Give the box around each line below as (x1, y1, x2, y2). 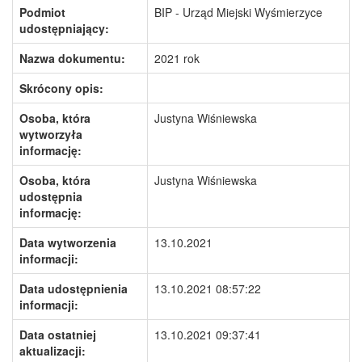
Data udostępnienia (19, 280, 128, 297)
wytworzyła (19, 126, 82, 142)
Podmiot (19, 4, 65, 20)
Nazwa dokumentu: (19, 50, 125, 66)
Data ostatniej (19, 326, 96, 343)
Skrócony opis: (19, 80, 103, 96)
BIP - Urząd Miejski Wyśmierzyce (154, 4, 322, 20)
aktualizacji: (19, 343, 86, 359)
